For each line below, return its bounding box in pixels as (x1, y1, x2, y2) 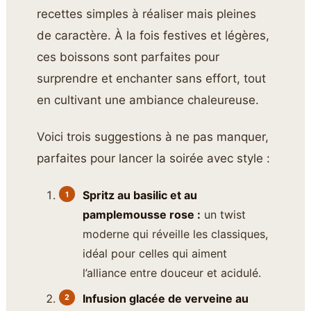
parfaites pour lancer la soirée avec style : (37, 151, 271, 166)
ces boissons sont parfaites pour (37, 50, 220, 65)
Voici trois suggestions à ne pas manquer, (37, 130, 269, 144)
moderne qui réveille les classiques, (83, 226, 269, 241)
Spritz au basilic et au (83, 187, 198, 202)
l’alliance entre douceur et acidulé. (83, 265, 262, 280)
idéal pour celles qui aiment (83, 246, 228, 260)
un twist (201, 207, 246, 221)
